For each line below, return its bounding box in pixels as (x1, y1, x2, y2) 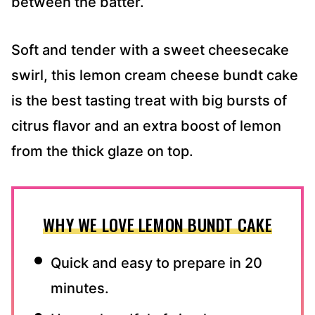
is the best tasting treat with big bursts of (11, 92, 287, 110)
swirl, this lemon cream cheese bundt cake (11, 67, 298, 84)
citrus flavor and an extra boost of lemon (11, 117, 281, 135)
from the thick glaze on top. (11, 143, 193, 160)
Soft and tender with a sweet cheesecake (11, 41, 289, 59)
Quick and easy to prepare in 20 (51, 255, 262, 272)
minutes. (51, 280, 109, 297)
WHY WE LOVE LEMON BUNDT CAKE (43, 212, 272, 238)
